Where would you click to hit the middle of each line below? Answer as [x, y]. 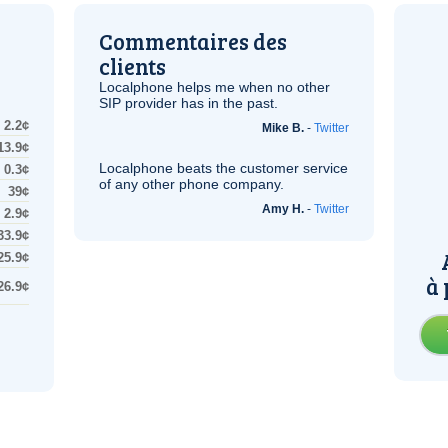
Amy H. [283, 209]
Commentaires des [193, 41]
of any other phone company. [191, 184]
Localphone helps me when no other [214, 87]
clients [132, 66]
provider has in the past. [199, 103]
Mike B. [283, 128]
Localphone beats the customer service [223, 168]
